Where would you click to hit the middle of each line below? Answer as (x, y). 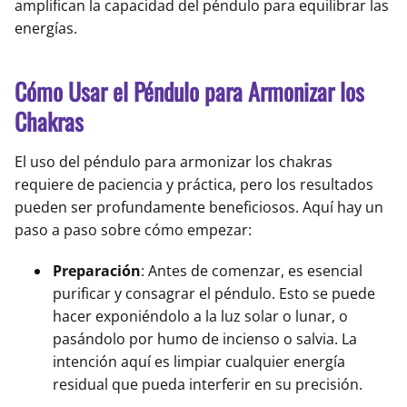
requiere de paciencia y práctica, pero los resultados (194, 185)
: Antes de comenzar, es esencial (252, 271)
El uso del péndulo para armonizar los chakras (174, 162)
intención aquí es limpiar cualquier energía (199, 362)
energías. (46, 29)
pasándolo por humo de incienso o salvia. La (205, 339)
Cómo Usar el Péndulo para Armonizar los (189, 92)
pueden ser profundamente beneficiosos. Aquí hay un (199, 208)
